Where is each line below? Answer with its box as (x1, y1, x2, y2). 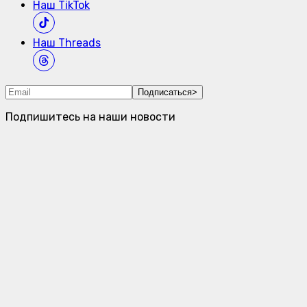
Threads (56, 36, 101, 50)
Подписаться (138, 87, 192, 98)
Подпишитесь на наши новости (5, 110, 175, 124)
